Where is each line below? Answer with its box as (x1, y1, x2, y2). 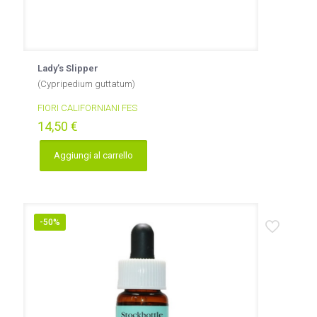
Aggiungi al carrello (54, 150, 133, 161)
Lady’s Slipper (38, 63, 98, 74)
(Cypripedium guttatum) (38, 79, 135, 89)
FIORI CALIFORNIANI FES (38, 103, 137, 113)
